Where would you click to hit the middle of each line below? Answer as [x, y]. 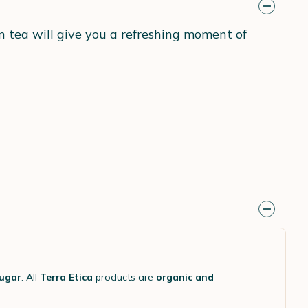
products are [124, 277]
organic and [185, 277]
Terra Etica [66, 277]
